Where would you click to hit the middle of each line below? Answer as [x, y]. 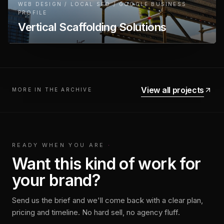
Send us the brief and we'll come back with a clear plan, [107, 200]
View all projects [172, 90]
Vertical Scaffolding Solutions [92, 27]
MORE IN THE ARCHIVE [52, 90]
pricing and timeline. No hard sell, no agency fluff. [96, 212]
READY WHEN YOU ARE [58, 145]
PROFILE [33, 12]
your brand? [56, 180]
